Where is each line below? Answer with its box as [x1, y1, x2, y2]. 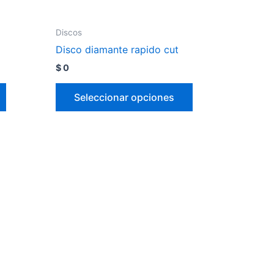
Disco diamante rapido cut [56, 43, 179, 56]
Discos [56, 27, 82, 37]
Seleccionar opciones [74, 91, 174, 103]
